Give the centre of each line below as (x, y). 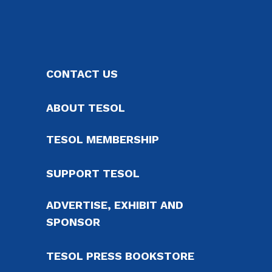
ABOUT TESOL (86, 108)
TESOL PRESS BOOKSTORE (120, 256)
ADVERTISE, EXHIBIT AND (115, 205)
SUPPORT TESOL (93, 173)
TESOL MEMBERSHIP (103, 139)
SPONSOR (73, 222)
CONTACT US (82, 74)
